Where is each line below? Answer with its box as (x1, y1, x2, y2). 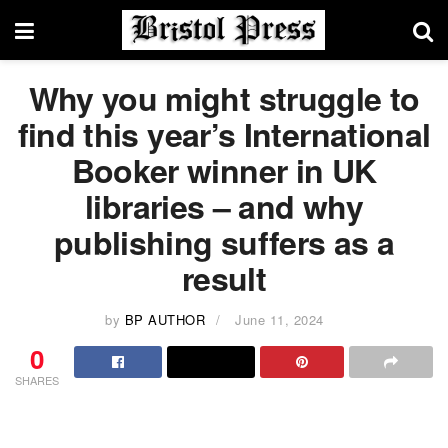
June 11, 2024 (235, 309, 324, 329)
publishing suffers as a (53, 219, 395, 265)
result (181, 255, 267, 301)
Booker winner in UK (71, 147, 377, 193)
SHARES (15, 371, 59, 388)
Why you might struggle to (28, 75, 420, 121)
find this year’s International (17, 111, 431, 157)
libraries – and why (85, 183, 363, 229)
